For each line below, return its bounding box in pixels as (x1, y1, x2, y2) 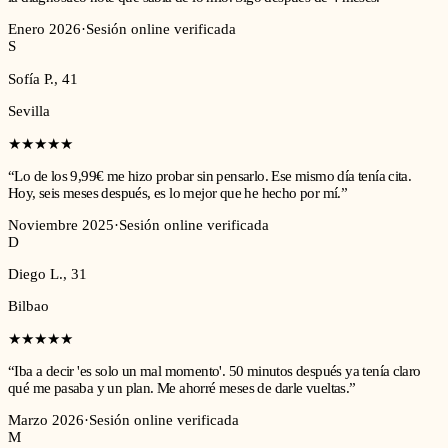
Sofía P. (8, 70, 54, 87)
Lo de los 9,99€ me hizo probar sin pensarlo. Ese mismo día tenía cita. (14, 167, 412, 184)
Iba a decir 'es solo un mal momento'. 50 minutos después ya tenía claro (14, 362, 421, 379)
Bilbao (8, 297, 49, 314)
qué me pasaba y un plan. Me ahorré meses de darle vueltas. (8, 379, 350, 396)
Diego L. (8, 265, 63, 282)
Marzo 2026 (8, 411, 84, 428)
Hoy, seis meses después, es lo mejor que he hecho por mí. (8, 184, 341, 201)
